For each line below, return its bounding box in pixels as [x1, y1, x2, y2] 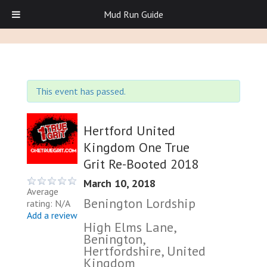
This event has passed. [36, 85, 126, 97]
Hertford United [83, 122, 175, 139]
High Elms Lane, [83, 218, 176, 235]
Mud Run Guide [104, 8, 163, 20]
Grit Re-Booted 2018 [83, 155, 199, 172]
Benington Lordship [83, 194, 195, 212]
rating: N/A [27, 197, 70, 209]
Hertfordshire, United [83, 242, 206, 259]
